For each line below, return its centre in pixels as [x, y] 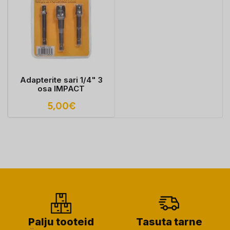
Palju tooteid [61, 222]
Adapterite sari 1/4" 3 [61, 80]
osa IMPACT [61, 89]
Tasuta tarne [169, 222]
